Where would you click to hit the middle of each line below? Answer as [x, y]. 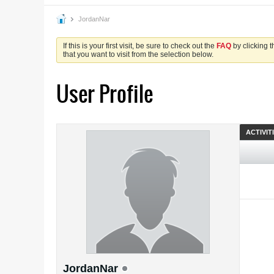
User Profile [105, 94]
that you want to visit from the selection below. [138, 54]
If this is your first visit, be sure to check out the [140, 46]
